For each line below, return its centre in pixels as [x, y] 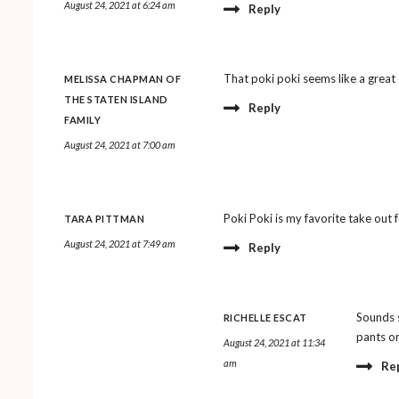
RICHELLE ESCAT [265, 317]
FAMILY [82, 119]
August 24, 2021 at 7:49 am [120, 243]
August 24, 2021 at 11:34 [274, 342]
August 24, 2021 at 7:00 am [120, 144]
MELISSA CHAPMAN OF [122, 78]
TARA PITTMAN [104, 218]
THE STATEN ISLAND [116, 99]
